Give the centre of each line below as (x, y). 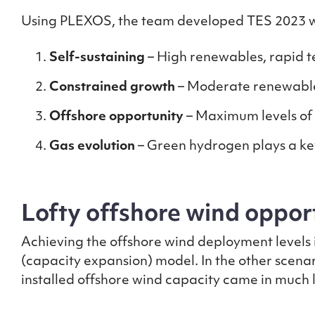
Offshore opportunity (118, 117)
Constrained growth (112, 88)
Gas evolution (92, 147)
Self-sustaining (97, 58)
